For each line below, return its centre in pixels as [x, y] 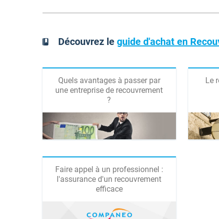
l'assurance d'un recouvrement [109, 179]
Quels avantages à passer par [109, 80]
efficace [109, 189]
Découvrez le [88, 42]
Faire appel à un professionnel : [109, 169]
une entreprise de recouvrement [109, 90]
